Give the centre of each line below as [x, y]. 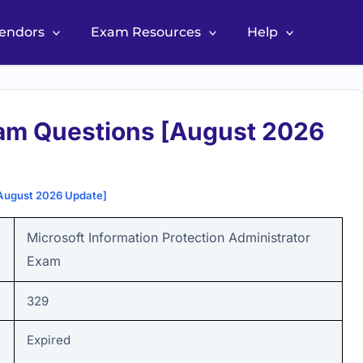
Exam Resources [145, 32]
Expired [49, 340]
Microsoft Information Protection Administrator [169, 237]
